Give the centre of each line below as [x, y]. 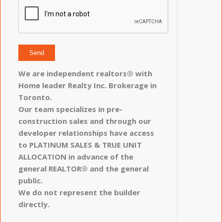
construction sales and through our [84, 121]
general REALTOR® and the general [83, 168]
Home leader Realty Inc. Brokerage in [87, 85]
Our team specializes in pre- [70, 109]
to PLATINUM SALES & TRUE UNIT [80, 145]
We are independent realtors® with [85, 73]
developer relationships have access [86, 133]
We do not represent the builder [79, 192]
